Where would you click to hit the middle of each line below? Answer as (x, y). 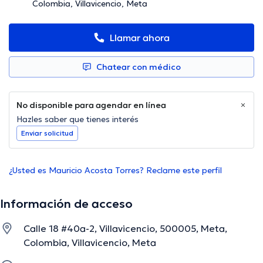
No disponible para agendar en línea (91, 105)
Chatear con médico (139, 67)
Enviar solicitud (47, 133)
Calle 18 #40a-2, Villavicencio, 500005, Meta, (125, 229)
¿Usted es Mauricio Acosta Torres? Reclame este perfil (115, 171)
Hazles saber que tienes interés (77, 119)
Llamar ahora (140, 38)
